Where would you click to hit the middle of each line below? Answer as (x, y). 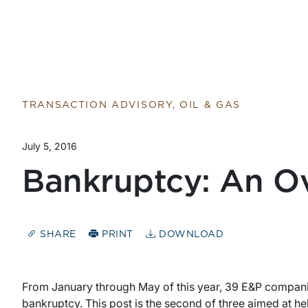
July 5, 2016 (49, 146)
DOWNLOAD (190, 235)
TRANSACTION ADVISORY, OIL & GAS (132, 105)
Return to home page (79, 10)
